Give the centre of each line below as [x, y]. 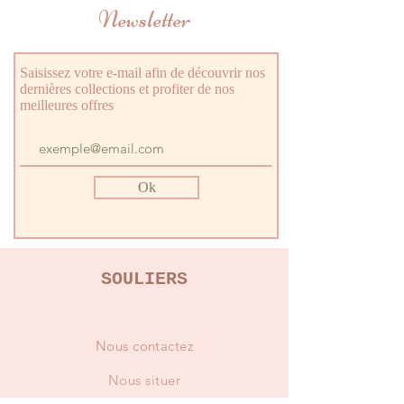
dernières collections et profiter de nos [127, 89]
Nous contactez [144, 346]
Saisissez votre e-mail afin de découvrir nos [142, 73]
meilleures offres [67, 106]
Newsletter [144, 20]
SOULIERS [144, 280]
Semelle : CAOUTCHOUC [110, 33]
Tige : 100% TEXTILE [94, 14]
